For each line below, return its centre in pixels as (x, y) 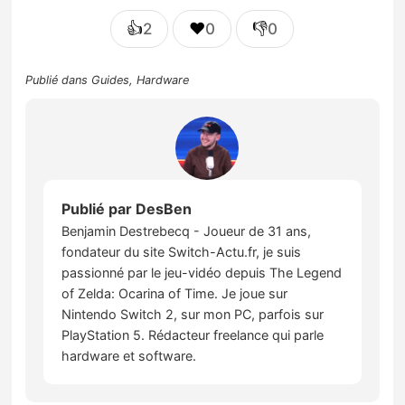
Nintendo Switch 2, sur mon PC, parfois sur (193, 314)
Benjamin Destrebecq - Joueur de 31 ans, (187, 231)
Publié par (99, 208)
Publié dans (59, 80)
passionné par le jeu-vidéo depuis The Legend (202, 272)
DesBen (164, 208)
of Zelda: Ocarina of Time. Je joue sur (175, 293)
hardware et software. (129, 355)
